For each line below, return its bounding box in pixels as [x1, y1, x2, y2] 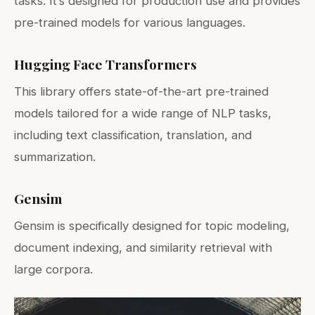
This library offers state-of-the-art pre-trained [14, 84, 269, 98]
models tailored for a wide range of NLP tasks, [14, 105, 271, 120]
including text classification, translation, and [14, 127, 252, 142]
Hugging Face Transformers [14, 54, 197, 73]
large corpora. [14, 262, 93, 276]
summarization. [14, 149, 96, 164]
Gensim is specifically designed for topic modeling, [14, 218, 290, 233]
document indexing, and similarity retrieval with [14, 240, 272, 255]
